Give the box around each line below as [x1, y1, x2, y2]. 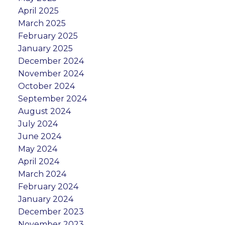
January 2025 [18, 43, 73, 53]
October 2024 [18, 81, 75, 91]
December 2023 [18, 206, 84, 216]
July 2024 [18, 119, 58, 129]
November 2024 [18, 68, 84, 78]
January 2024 [18, 194, 73, 204]
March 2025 [18, 18, 66, 28]
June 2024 [18, 131, 61, 141]
